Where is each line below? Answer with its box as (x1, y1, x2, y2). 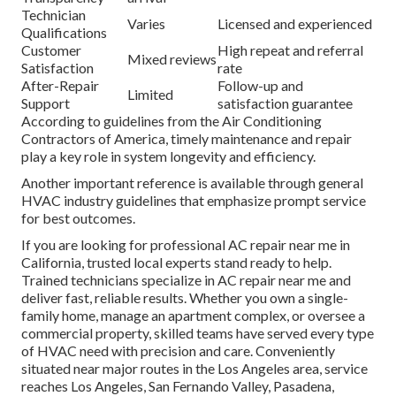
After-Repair (21, 77, 99, 95)
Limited (127, 86, 173, 103)
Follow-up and (217, 77, 303, 95)
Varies (127, 15, 165, 33)
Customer (21, 42, 81, 59)
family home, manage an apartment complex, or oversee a (21, 307, 365, 324)
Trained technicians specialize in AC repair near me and (21, 271, 351, 289)
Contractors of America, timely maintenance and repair (21, 130, 352, 148)
